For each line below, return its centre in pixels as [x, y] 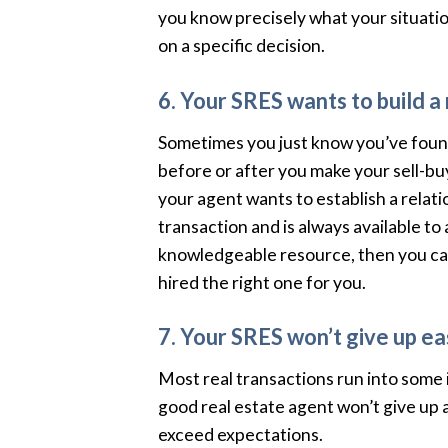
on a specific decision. [241, 45]
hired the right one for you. [261, 282]
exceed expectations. [240, 435]
